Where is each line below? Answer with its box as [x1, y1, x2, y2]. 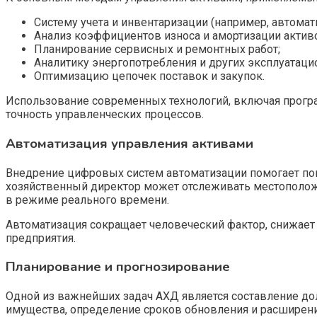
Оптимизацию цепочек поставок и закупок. [34, 69, 265, 83]
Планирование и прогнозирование [6, 258, 230, 277]
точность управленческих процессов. [6, 108, 204, 122]
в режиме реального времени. [6, 192, 169, 207]
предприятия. [6, 231, 76, 245]
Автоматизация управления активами [6, 134, 253, 154]
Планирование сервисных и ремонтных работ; [34, 42, 280, 57]
